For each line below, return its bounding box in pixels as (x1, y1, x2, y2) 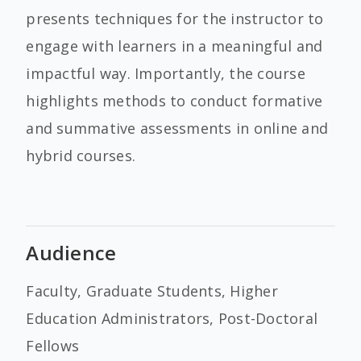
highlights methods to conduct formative (26, 91, 323, 110)
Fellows (26, 336, 80, 355)
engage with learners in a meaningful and (26, 36, 323, 56)
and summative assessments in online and (26, 118, 329, 138)
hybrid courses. (26, 146, 136, 165)
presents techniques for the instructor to (26, 9, 324, 28)
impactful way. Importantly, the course (26, 64, 305, 83)
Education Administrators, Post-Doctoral (26, 309, 318, 328)
